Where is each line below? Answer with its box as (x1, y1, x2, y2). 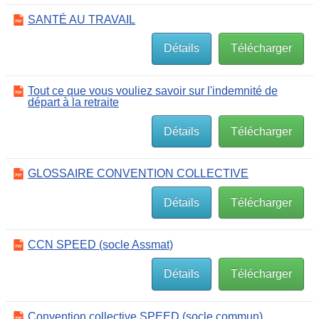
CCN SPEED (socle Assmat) (28, 239, 173, 251)
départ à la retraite (28, 96, 119, 109)
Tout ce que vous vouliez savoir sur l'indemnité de (28, 85, 278, 98)
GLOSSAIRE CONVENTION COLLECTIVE (28, 167, 249, 180)
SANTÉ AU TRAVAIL (28, 13, 135, 26)
